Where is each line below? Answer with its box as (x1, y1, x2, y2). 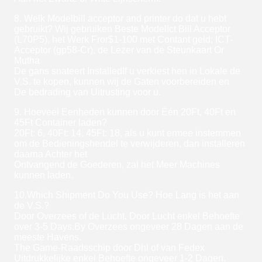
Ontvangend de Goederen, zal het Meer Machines (14, 160, 220, 170)
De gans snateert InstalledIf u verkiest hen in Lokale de (14, 66, 240, 77)
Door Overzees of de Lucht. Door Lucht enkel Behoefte (14, 211, 240, 222)
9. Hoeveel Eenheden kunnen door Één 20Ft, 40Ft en (14, 107, 236, 118)
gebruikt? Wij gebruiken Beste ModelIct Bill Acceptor (14, 24, 230, 35)
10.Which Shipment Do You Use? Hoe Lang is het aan (14, 190, 239, 201)
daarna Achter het (14, 149, 87, 160)
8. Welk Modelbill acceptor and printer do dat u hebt (14, 13, 226, 24)
